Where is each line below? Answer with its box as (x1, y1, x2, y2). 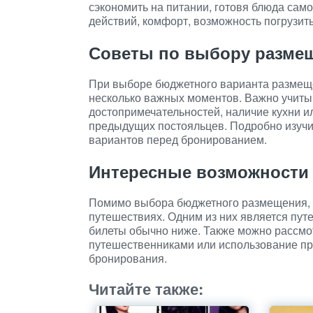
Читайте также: (89, 277, 203, 300)
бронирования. (89, 250, 167, 266)
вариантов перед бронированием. (89, 131, 267, 147)
